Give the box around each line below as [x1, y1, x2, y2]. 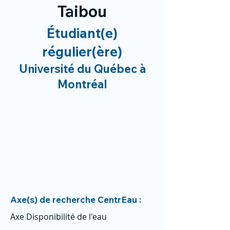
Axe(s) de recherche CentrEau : [10, 194, 141, 205]
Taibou [57, 2, 107, 21]
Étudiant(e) [47, 25, 118, 42]
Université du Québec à [18, 62, 146, 76]
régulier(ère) [42, 43, 122, 60]
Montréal [57, 77, 107, 91]
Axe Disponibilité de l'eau [10, 211, 107, 222]
